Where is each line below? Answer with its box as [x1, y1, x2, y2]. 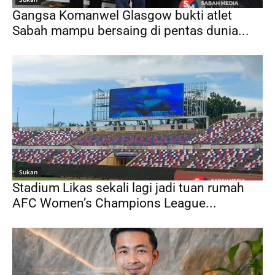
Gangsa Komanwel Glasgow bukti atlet [12, 8, 232, 23]
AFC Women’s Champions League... [12, 196, 217, 211]
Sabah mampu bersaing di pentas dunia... [12, 23, 249, 39]
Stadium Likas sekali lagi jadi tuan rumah [12, 180, 244, 196]
